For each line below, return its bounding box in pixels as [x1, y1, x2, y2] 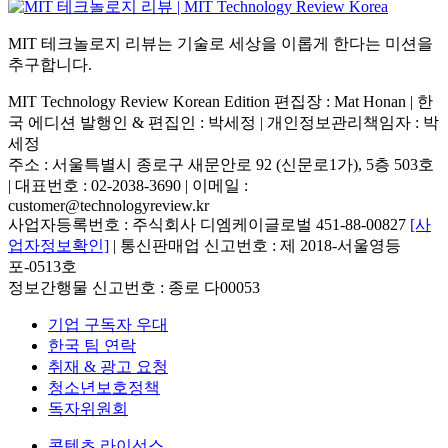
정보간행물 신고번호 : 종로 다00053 [8, 278, 260, 296]
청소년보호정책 [48, 378, 160, 396]
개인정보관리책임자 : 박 [267, 113, 439, 131]
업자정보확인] [8, 236, 109, 254]
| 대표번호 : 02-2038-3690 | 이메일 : [8, 176, 248, 194]
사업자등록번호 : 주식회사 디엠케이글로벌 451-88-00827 [8, 215, 410, 233]
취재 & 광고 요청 [48, 357, 168, 375]
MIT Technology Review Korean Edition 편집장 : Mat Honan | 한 [8, 92, 433, 110]
